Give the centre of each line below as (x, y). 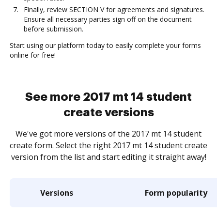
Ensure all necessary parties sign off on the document (108, 19)
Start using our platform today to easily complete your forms (105, 45)
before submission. (54, 29)
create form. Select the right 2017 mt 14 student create (108, 145)
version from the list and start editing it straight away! (108, 157)
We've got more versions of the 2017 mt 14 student (108, 134)
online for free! (33, 55)
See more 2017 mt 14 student (108, 97)
